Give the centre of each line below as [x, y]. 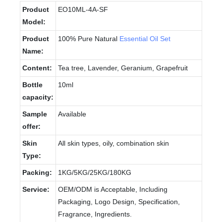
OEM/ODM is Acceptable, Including [113, 189]
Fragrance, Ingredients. [95, 214]
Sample [35, 114]
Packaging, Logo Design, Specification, [119, 201]
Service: [36, 189]
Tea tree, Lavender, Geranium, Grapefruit [123, 68]
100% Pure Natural [89, 38]
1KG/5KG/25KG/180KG [95, 172]
